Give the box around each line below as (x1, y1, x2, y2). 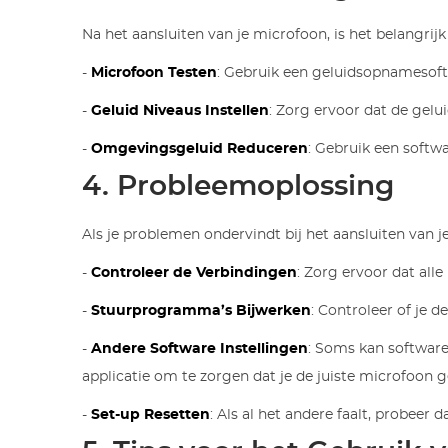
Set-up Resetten (91, 407, 211, 422)
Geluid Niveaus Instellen (91, 103, 270, 118)
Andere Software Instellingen (91, 341, 309, 356)
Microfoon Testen (91, 65, 218, 80)
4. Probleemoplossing (82, 172, 395, 201)
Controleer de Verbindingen (91, 265, 298, 280)
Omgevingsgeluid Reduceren (91, 141, 309, 156)
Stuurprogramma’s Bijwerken (91, 303, 312, 318)
